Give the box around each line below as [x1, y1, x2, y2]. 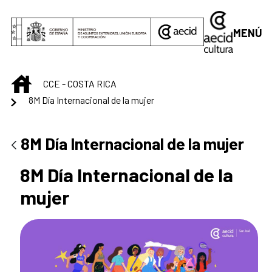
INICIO [32, 75, 56, 87]
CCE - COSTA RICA [43, 77, 117, 89]
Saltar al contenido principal [5, 6, 135, 19]
